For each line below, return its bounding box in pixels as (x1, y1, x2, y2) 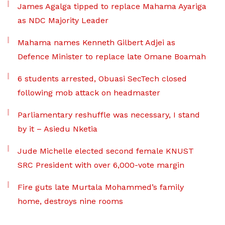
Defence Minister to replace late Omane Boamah (18, 52, 206, 61)
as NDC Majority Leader (18, 16, 108, 25)
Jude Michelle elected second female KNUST (18, 146, 194, 156)
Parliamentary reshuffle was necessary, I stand (18, 110, 200, 120)
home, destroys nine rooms (18, 196, 123, 206)
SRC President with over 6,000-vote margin (18, 160, 184, 170)
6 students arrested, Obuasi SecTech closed (18, 74, 187, 83)
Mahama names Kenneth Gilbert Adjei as (18, 38, 175, 47)
